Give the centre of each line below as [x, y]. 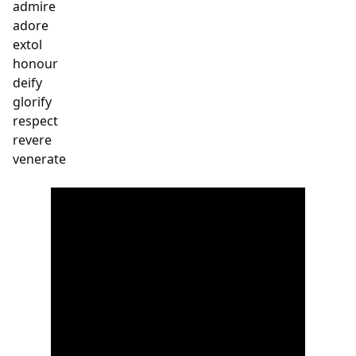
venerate [39, 159]
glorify [32, 101]
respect [37, 120]
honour [35, 63]
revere [32, 139]
